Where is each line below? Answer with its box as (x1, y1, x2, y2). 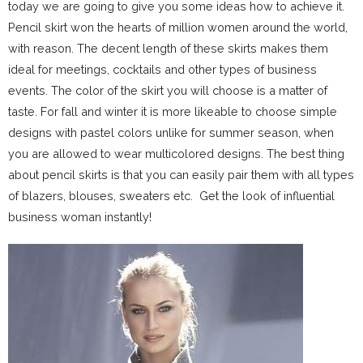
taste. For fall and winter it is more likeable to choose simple (8, 105, 337, 118)
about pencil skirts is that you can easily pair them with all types (8, 168, 354, 181)
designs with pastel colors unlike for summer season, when (8, 126, 334, 139)
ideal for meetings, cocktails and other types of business (8, 62, 317, 76)
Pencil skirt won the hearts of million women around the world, (8, 20, 348, 34)
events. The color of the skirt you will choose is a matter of (8, 83, 327, 97)
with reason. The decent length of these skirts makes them (8, 41, 328, 55)
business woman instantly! (8, 210, 152, 224)
